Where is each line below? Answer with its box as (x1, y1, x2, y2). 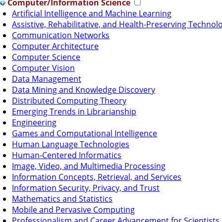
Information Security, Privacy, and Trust (12, 182, 160, 193)
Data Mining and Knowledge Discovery (12, 84, 155, 95)
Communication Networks (12, 29, 110, 41)
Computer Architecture (12, 40, 99, 52)
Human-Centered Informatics (12, 149, 121, 161)
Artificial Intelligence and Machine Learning (12, 7, 171, 19)
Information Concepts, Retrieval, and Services (12, 171, 181, 182)
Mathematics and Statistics (12, 193, 112, 204)
